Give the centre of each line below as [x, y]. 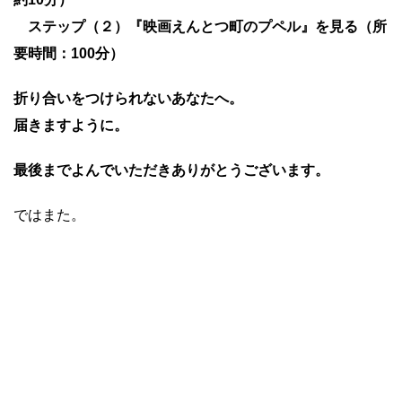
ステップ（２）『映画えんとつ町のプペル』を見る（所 [200, 26]
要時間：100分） [69, 53]
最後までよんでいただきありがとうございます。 [171, 170]
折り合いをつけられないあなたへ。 [128, 98]
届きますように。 [71, 125]
